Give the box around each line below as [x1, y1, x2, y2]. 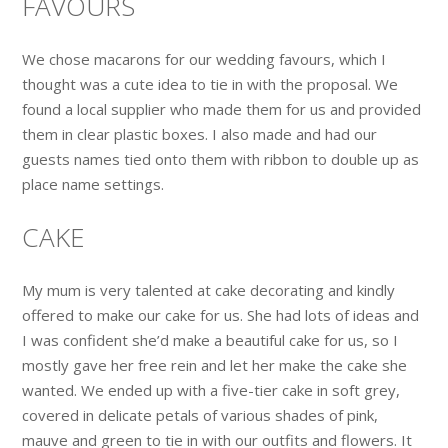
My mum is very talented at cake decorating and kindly [22, 279, 396, 300]
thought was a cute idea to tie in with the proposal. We [22, 73, 399, 94]
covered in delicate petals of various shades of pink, [22, 404, 379, 425]
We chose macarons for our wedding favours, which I [22, 48, 387, 69]
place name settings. [22, 173, 165, 194]
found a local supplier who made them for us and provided [22, 98, 422, 119]
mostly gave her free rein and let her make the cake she [22, 354, 408, 375]
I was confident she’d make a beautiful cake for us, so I [22, 329, 399, 350]
